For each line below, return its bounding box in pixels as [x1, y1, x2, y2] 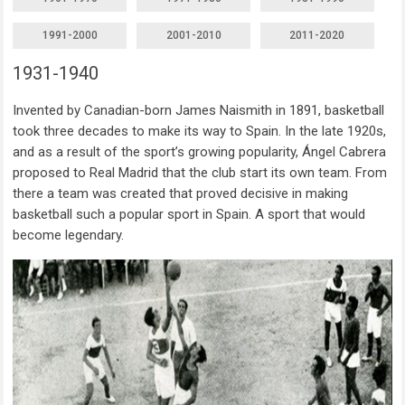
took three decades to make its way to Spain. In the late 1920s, [13, 123, 387, 140]
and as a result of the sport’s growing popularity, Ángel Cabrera [13, 144, 387, 161]
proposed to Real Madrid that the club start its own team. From [13, 165, 388, 182]
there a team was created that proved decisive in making [13, 185, 349, 202]
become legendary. [13, 227, 125, 244]
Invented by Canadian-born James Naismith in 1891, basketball [13, 102, 385, 119]
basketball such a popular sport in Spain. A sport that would [13, 206, 366, 223]
